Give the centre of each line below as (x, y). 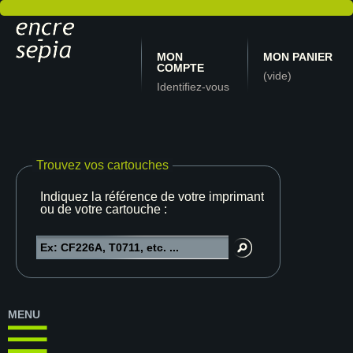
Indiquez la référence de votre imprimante (156, 197)
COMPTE (181, 68)
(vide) (277, 76)
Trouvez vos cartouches (102, 165)
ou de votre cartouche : (104, 209)
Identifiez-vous (193, 87)
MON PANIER (297, 57)
